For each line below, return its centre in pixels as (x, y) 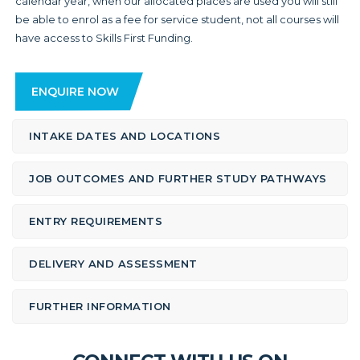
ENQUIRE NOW (75, 91)
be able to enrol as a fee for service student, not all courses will (177, 20)
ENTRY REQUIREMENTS (96, 221)
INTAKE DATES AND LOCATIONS (125, 135)
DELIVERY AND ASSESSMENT (113, 263)
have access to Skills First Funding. (104, 38)
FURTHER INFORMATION (100, 306)
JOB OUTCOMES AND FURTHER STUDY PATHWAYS (178, 178)
